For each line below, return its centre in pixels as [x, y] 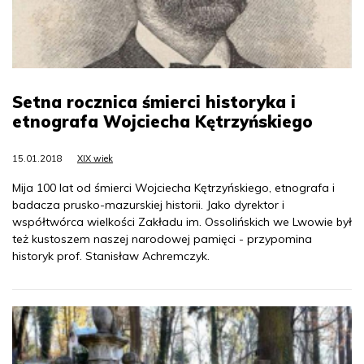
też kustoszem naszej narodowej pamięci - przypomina [162, 238]
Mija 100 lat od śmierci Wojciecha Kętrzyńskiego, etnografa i [173, 187]
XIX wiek [95, 158]
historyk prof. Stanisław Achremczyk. [111, 256]
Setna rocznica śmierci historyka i [154, 102]
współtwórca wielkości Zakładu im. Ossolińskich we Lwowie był [182, 221]
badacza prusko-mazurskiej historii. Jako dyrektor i [148, 204]
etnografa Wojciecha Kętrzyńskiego [162, 121]
